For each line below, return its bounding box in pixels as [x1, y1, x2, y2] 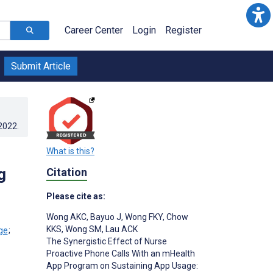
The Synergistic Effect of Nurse [46, 236, 167, 246]
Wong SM [63, 224, 102, 234]
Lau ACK [104, 224, 138, 234]
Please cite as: [46, 191, 105, 201]
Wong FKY [123, 211, 163, 222]
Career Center [65, 24, 123, 36]
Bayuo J [88, 211, 121, 222]
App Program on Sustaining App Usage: [46, 260, 198, 271]
